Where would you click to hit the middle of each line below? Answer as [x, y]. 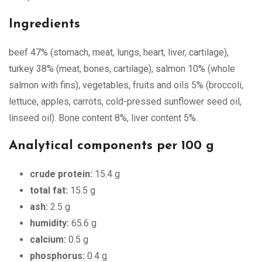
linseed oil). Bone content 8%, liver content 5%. [103, 118]
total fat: [49, 190]
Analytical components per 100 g [111, 146]
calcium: [48, 239]
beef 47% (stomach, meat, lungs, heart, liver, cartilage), [119, 52]
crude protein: [61, 174]
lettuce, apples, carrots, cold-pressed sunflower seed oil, [125, 101]
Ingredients [44, 24]
